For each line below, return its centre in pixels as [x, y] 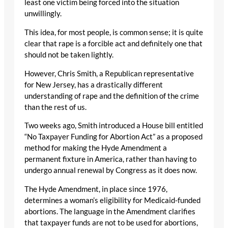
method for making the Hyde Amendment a [96, 148]
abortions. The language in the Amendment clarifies [110, 211]
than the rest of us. [55, 107]
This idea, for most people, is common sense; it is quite [114, 32]
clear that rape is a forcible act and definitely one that [113, 43]
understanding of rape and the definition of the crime [112, 96]
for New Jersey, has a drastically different [94, 84]
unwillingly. [43, 14]
